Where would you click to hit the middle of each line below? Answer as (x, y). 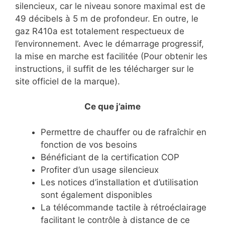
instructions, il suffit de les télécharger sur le (104, 69)
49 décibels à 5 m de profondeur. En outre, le (107, 18)
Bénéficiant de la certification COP (110, 157)
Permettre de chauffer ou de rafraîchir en (124, 132)
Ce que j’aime (113, 107)
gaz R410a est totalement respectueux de (100, 31)
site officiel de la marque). (68, 81)
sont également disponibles (96, 195)
